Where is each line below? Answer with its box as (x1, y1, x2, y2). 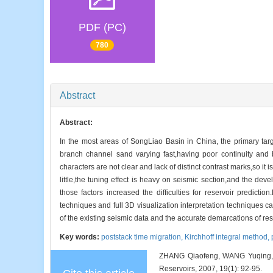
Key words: (60, 232, 101, 241)
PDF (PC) (78, 21, 126, 34)
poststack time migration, (101, 232, 185, 241)
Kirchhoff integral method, (185, 232, 271, 241)
